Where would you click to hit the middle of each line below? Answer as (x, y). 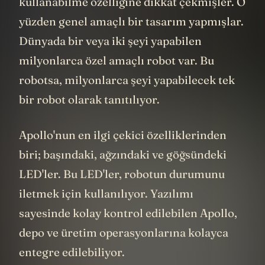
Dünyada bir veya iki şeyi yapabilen (110, 59)
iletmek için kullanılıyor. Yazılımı (106, 211)
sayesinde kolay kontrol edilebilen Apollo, (128, 230)
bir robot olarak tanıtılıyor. (89, 117)
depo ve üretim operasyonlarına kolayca (124, 250)
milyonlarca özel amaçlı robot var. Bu (117, 78)
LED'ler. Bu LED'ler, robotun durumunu (122, 191)
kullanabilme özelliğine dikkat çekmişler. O (132, 20)
